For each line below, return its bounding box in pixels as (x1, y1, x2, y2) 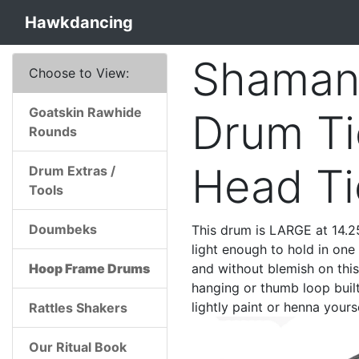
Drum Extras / (29, 163, 115, 179)
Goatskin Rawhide (29, 104, 142, 120)
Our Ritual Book (29, 339, 127, 355)
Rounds (29, 123, 77, 139)
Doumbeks (29, 221, 97, 237)
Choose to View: (29, 65, 129, 81)
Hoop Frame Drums (29, 260, 150, 276)
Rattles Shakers (29, 300, 127, 316)
